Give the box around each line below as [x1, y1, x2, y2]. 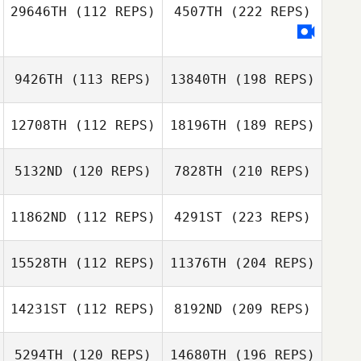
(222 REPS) [222, 4, 311, 19]
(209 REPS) [222, 301, 311, 317]
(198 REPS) [226, 72, 315, 87]
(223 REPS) [222, 210, 311, 225]
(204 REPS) [226, 255, 315, 271]
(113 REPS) [63, 72, 151, 87]
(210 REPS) [222, 164, 311, 179]
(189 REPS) [226, 118, 315, 133]
